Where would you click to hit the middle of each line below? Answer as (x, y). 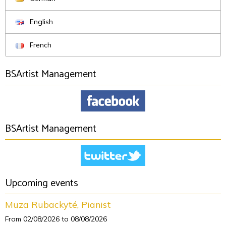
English (40, 22)
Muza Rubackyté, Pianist (58, 204)
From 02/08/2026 (32, 219)
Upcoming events (42, 183)
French (40, 45)
